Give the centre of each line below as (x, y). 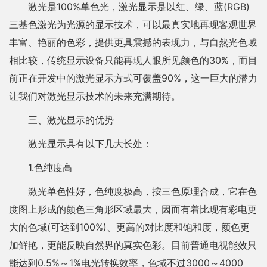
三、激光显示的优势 (71, 120)
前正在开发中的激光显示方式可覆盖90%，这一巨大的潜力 (133, 78)
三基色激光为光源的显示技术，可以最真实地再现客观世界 (133, 24)
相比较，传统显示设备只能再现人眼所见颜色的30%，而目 (133, 60)
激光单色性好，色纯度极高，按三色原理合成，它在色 (142, 191)
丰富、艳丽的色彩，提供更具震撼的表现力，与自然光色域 (133, 42)
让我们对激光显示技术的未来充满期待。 (95, 96)
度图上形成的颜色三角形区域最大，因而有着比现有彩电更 (133, 209)
